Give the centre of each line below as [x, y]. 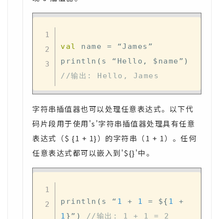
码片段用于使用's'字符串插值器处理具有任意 [114, 123]
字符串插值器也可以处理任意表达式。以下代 [113, 109]
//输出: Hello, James [110, 76]
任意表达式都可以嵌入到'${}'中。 [93, 153]
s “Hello [122, 61]
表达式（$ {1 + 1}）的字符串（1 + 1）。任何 [114, 138]
